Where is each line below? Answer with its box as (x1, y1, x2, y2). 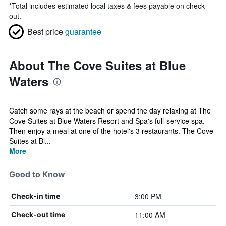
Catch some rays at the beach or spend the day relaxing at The (9, 105, 211, 116)
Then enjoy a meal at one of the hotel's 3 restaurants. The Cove (9, 126, 213, 136)
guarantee (65, 26, 101, 37)
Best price (27, 26, 63, 37)
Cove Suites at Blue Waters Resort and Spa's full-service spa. (9, 116, 205, 126)
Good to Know (9, 169, 65, 179)
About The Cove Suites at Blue (9, 56, 186, 74)
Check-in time (11, 192, 60, 200)
